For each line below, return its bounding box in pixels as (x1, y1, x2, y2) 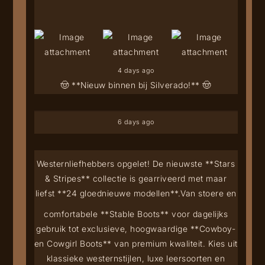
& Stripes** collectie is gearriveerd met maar (44, 173, 227, 183)
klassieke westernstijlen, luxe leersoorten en (46, 253, 225, 263)
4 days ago (117, 66, 154, 75)
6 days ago (117, 117, 154, 126)
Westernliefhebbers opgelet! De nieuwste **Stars (36, 158, 235, 169)
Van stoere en (180, 188, 237, 198)
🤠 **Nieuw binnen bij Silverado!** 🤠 (60, 79, 211, 90)
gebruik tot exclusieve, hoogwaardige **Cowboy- (36, 223, 236, 234)
